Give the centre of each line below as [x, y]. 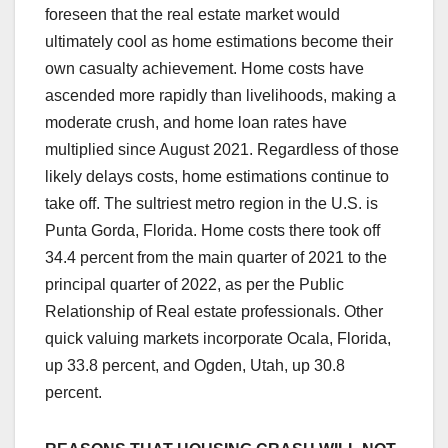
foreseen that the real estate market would [192, 15]
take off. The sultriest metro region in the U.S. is [211, 204]
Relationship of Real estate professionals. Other [214, 312]
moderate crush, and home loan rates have [196, 123]
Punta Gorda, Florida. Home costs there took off [212, 231]
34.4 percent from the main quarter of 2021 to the [216, 258]
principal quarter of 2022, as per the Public [194, 285]
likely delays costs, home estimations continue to [217, 177]
